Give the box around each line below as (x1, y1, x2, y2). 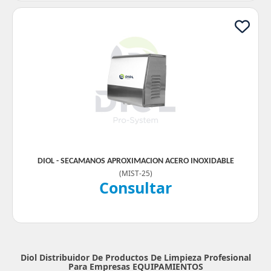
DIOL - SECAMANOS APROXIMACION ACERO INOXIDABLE (37, 157, 234, 166)
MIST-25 (121, 168, 150, 178)
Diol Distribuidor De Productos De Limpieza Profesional (20, 252, 251, 263)
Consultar (99, 177, 172, 198)
